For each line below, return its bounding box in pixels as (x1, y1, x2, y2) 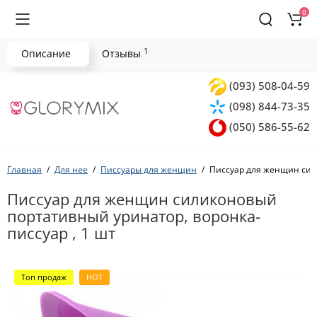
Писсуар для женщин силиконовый (7, 188, 277, 209)
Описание (21, 47, 71, 60)
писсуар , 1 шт (7, 222, 115, 243)
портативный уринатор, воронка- (7, 205, 260, 226)
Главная (7, 163, 42, 175)
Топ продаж (21, 272, 67, 282)
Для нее (54, 163, 88, 175)
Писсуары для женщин (100, 163, 197, 175)
